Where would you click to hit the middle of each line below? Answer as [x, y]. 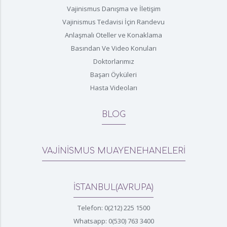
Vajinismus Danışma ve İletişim [113, 8]
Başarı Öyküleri [113, 74]
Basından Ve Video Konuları [113, 48]
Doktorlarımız [113, 61]
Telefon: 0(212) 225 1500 [113, 207]
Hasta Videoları [113, 87]
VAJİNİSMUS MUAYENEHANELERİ [113, 151]
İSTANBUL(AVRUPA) [113, 187]
